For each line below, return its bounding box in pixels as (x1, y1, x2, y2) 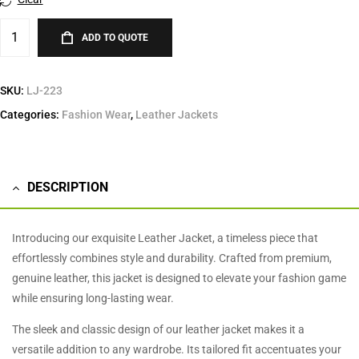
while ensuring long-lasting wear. (12, 291, 174, 305)
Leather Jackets (135, 107, 218, 121)
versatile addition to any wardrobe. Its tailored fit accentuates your (12, 342, 341, 356)
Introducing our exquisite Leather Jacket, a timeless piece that (12, 231, 318, 244)
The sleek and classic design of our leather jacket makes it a (12, 322, 305, 336)
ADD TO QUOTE (82, 31, 148, 43)
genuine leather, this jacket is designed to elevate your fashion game (12, 271, 346, 284)
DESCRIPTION (27, 179, 108, 196)
